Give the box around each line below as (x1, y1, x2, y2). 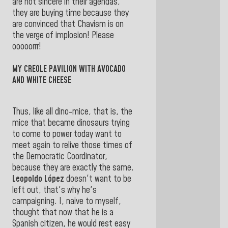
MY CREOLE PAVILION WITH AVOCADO (12, 63, 126, 76)
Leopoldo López (12, 173, 64, 185)
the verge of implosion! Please (12, 30, 114, 42)
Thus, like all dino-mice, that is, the (12, 105, 132, 118)
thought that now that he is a (12, 206, 113, 219)
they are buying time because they (12, 7, 129, 20)
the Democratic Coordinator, (12, 150, 107, 163)
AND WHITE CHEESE (12, 74, 71, 87)
